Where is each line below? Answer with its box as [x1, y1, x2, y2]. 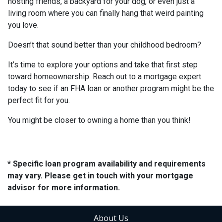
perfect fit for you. [8, 96, 70, 105]
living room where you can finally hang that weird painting [8, 8, 204, 18]
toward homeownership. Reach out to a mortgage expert [8, 72, 201, 81]
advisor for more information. [7, 183, 120, 192]
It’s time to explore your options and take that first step [8, 60, 198, 69]
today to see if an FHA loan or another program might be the [8, 84, 214, 93]
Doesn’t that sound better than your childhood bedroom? [8, 40, 201, 50]
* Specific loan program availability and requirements [7, 159, 206, 168]
